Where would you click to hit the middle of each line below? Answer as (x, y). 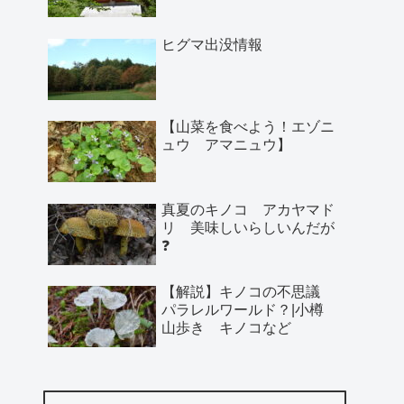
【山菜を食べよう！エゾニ (248, 127)
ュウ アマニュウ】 (226, 145)
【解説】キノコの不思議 (248, 292)
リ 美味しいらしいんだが (248, 227)
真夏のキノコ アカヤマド (248, 209)
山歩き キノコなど (226, 328)
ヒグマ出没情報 (212, 44)
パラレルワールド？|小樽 (250, 310)
